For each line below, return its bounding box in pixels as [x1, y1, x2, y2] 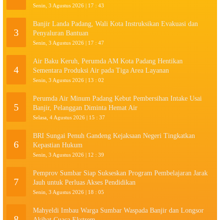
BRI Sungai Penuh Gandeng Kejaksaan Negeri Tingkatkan [33, 132, 195, 139]
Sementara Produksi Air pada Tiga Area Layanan [33, 66, 169, 74]
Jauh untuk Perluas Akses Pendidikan [33, 178, 136, 186]
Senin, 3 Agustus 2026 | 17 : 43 [33, 2, 104, 8]
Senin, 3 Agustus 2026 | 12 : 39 [33, 151, 104, 158]
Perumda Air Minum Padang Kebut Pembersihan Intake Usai [33, 94, 202, 102]
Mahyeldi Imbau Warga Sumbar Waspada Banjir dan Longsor [33, 206, 204, 214]
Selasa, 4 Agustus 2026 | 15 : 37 [33, 114, 105, 120]
